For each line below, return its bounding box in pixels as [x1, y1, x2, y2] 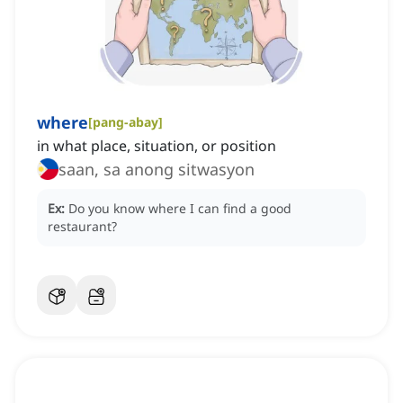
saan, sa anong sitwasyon [58, 158, 255, 181]
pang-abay [93, 113, 158, 131]
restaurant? [48, 218, 117, 236]
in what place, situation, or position [37, 136, 276, 157]
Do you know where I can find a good [68, 200, 291, 218]
